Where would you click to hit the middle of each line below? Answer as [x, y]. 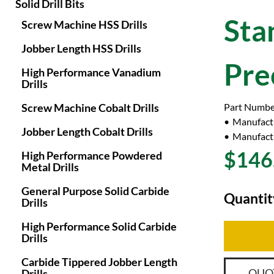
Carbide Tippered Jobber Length [99, 262]
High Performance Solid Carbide [99, 226]
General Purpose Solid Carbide [95, 191]
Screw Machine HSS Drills [84, 24]
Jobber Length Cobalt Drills [87, 131]
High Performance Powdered [92, 155]
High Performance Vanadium [91, 72]
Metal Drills [50, 167]
